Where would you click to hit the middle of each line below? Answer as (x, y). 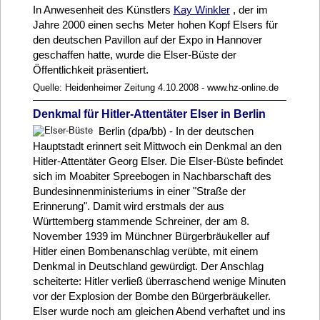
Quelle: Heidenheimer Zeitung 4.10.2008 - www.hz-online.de (155, 88)
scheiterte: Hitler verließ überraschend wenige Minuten (159, 281)
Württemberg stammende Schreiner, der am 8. (141, 221)
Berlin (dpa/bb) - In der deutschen (176, 131)
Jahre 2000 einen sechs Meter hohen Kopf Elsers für (155, 25)
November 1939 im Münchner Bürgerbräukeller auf (151, 236)
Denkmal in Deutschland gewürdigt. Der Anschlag (148, 266)
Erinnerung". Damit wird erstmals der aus (128, 206)
